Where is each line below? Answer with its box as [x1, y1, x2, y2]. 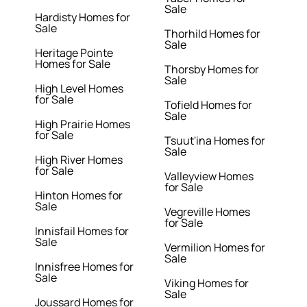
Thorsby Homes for [164, 62, 259, 77]
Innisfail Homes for [35, 223, 130, 239]
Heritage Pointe [35, 45, 114, 61]
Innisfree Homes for [35, 259, 134, 275]
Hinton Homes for [35, 188, 123, 204]
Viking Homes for [164, 275, 249, 291]
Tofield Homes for [164, 97, 252, 113]
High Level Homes [35, 81, 124, 97]
